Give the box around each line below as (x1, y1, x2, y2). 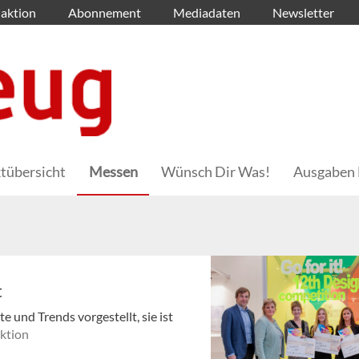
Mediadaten (173, 5, 240, 20)
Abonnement (68, 5, 141, 20)
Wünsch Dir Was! (161, 163, 270, 181)
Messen (89, 163, 138, 181)
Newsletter (272, 5, 334, 20)
